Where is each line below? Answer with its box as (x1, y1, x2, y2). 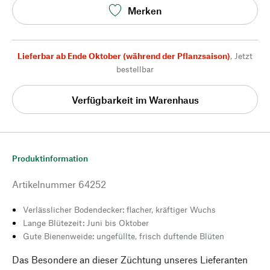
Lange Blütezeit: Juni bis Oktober (23, 218, 149, 228)
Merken (128, 4, 162, 16)
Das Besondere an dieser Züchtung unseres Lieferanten (12, 254, 248, 265)
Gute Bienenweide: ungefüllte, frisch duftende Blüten (23, 231, 224, 241)
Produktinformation (12, 153, 88, 163)
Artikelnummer (12, 178, 76, 190)
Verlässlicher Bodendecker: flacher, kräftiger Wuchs (23, 204, 216, 215)
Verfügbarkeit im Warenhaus (71, 93, 199, 105)
